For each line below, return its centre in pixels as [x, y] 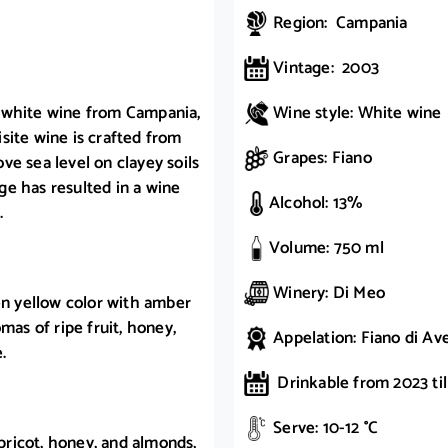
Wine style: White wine [355, 113]
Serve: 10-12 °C [324, 428]
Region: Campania [338, 23]
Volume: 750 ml [326, 248]
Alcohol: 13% [316, 203]
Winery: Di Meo [327, 293]
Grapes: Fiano [320, 158]
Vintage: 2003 [324, 68]
